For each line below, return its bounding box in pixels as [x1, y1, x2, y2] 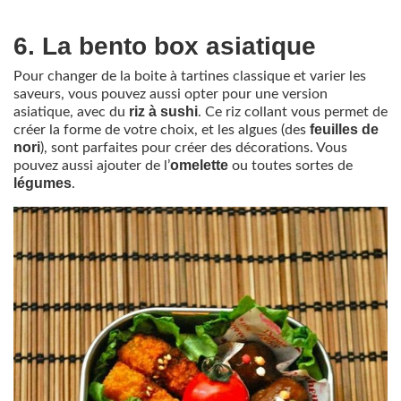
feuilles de [310, 122, 379, 138]
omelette [170, 158, 228, 174]
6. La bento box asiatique [13, 32, 316, 61]
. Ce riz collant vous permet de [198, 105, 388, 120]
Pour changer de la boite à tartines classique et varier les [13, 69, 366, 84]
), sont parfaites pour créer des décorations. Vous [40, 141, 347, 156]
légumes [13, 175, 72, 192]
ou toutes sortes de [228, 158, 353, 174]
